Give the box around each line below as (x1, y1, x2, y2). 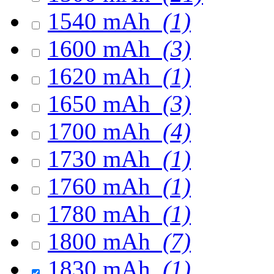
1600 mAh (48, 35, 157, 62)
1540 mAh (48, 8, 157, 34)
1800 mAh (48, 228, 157, 254)
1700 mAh (48, 118, 157, 144)
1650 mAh (48, 91, 157, 117)
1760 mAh (48, 173, 157, 199)
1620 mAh (48, 63, 157, 89)
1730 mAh (48, 146, 157, 172)
